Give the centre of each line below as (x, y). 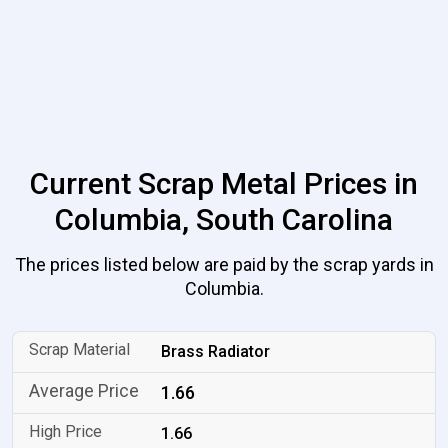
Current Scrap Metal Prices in (224, 183)
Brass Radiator (216, 351)
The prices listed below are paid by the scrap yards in (224, 264)
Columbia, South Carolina (224, 219)
